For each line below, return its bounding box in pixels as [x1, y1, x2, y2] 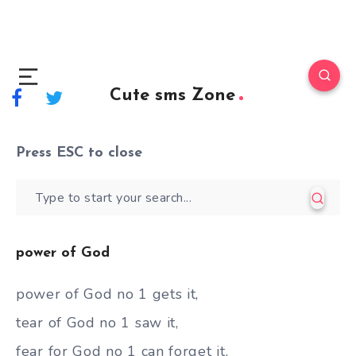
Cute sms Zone [109, 87, 235, 105]
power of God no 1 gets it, [16, 284, 199, 304]
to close [83, 145, 142, 161]
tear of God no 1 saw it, [16, 313, 179, 332]
